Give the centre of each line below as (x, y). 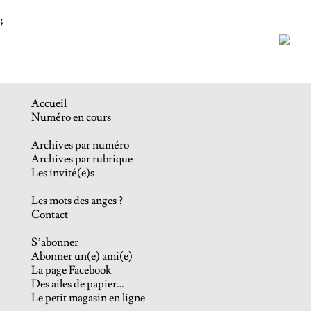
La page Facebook (71, 270)
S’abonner (54, 243)
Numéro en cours (71, 118)
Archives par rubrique (82, 159)
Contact (49, 215)
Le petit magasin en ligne (88, 298)
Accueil (49, 104)
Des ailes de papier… (77, 284)
